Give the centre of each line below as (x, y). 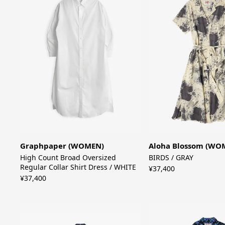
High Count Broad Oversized (68, 158)
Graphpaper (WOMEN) (62, 146)
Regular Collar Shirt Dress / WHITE (78, 167)
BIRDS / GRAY (171, 158)
